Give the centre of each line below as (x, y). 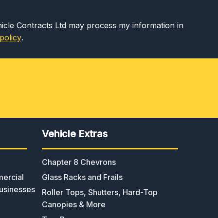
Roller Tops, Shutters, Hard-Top (100, 192)
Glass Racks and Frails (82, 177)
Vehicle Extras (75, 134)
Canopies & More (74, 204)
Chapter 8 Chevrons (79, 162)
